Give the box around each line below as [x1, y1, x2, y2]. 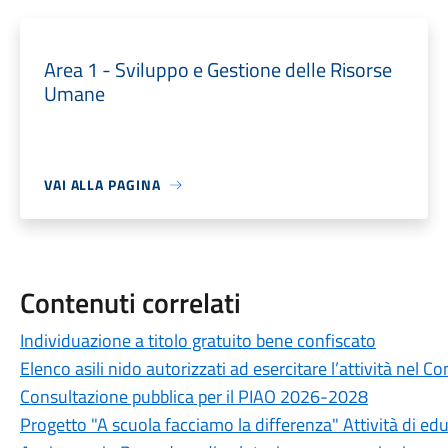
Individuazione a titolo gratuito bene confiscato [19, 327, 376, 354]
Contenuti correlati [19, 281, 241, 324]
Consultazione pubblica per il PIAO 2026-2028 [19, 383, 368, 410]
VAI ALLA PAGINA [43, 174, 161, 195]
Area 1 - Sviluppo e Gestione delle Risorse [43, 54, 392, 85]
